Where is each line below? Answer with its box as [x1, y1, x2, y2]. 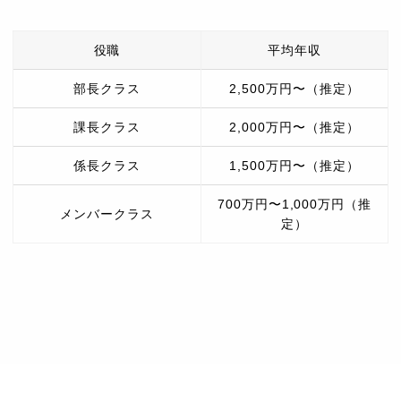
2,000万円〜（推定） [229, 120, 360, 135]
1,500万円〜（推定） [229, 158, 360, 174]
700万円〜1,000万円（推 [218, 197, 371, 212]
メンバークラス [60, 207, 154, 222]
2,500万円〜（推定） [229, 81, 360, 97]
